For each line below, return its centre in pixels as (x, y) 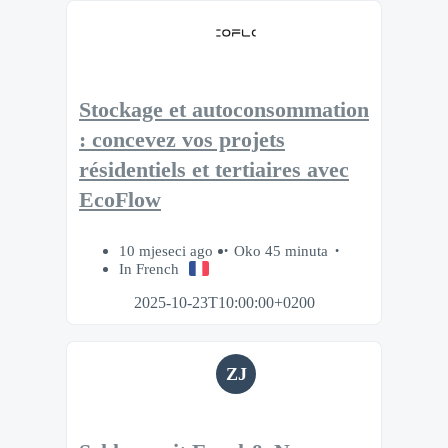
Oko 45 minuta (281, 251)
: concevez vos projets (182, 140)
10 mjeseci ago (168, 251)
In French (149, 269)
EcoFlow (120, 200)
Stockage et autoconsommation (224, 110)
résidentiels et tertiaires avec (214, 170)
